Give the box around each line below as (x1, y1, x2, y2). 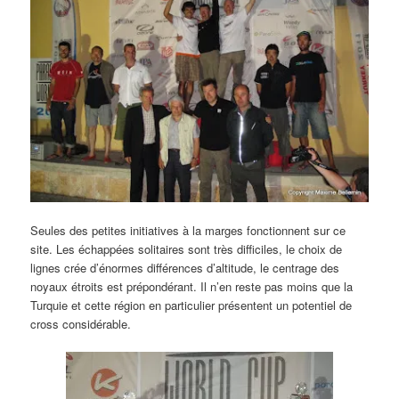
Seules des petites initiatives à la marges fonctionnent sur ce (30, 222, 346, 240)
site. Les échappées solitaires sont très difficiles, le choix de (30, 240, 343, 258)
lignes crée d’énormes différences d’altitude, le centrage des (30, 259, 340, 277)
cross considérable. (30, 315, 132, 333)
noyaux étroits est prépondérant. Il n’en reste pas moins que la (30, 278, 354, 296)
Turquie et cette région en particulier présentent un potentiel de (30, 297, 353, 314)
